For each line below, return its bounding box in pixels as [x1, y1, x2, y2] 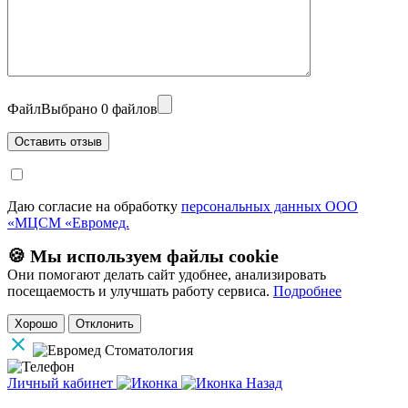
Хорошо [15, 316, 57, 331]
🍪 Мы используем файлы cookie [7, 245, 279, 266]
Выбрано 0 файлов [41, 100, 158, 117]
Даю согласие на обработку [7, 198, 181, 214]
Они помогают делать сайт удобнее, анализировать [7, 266, 326, 282]
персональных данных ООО [181, 198, 358, 214]
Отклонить [76, 316, 134, 331]
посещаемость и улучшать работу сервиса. [7, 282, 273, 299]
